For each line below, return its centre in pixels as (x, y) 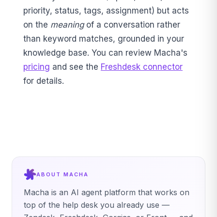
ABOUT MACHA (62, 174)
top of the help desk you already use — (97, 205)
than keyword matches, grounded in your (104, 39)
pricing (37, 67)
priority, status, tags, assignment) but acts (106, 10)
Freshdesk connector (142, 67)
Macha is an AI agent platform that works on (107, 192)
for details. (44, 81)
